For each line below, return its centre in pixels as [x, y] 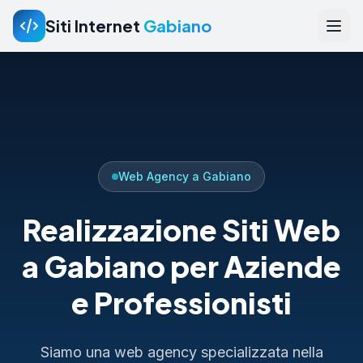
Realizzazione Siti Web [181, 230]
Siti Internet [94, 26]
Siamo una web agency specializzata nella [181, 352]
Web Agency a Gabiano [185, 177]
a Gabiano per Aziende [181, 267]
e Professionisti [181, 303]
